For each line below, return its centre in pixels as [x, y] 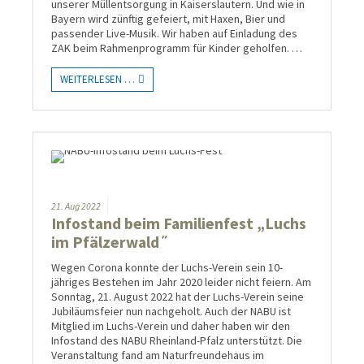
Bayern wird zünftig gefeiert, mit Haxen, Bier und [168, 18]
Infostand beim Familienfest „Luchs [179, 223]
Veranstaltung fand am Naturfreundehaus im [158, 355]
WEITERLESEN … [97, 79]
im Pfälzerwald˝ [110, 242]
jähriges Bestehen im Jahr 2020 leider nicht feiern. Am [181, 282]
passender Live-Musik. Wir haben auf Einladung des [174, 33]
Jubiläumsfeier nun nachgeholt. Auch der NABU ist [171, 311]
